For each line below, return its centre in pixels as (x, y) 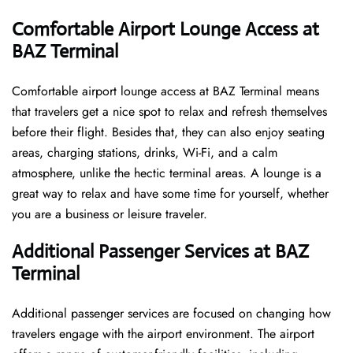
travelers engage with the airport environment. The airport (163, 334)
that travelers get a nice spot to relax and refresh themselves (169, 112)
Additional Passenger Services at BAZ (160, 252)
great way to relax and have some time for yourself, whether (170, 194)
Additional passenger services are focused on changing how (171, 314)
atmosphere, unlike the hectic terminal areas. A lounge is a (167, 173)
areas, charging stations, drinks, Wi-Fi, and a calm (145, 153)
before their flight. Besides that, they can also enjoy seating (168, 132)
